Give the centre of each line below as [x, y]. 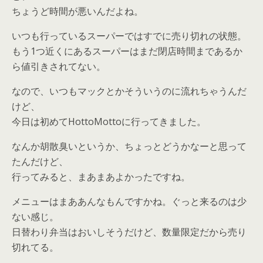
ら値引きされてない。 [59, 66]
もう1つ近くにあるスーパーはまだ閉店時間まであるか [127, 51]
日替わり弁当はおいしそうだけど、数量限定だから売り [129, 232]
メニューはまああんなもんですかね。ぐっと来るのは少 [129, 201]
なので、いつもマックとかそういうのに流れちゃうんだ [129, 91]
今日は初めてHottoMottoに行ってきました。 [109, 122]
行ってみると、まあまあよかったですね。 [101, 177]
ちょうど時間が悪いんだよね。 [77, 11]
